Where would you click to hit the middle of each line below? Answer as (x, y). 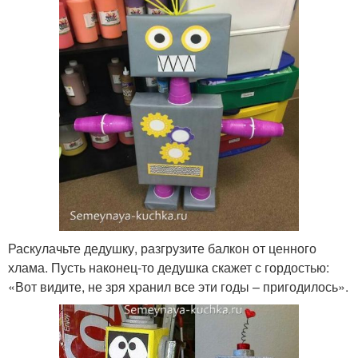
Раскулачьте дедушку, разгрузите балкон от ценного (162, 248)
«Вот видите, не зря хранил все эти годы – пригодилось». (178, 286)
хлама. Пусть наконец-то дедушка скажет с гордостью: (169, 267)
